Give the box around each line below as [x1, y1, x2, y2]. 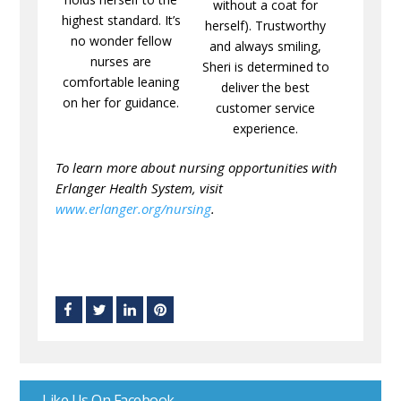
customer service [216, 98, 316, 116]
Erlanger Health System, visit [55, 178, 224, 197]
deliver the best [221, 78, 311, 96]
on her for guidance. [63, 93, 180, 111]
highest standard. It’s [61, 11, 181, 29]
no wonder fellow [70, 31, 172, 49]
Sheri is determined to [201, 57, 329, 75]
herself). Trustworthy [205, 16, 327, 34]
